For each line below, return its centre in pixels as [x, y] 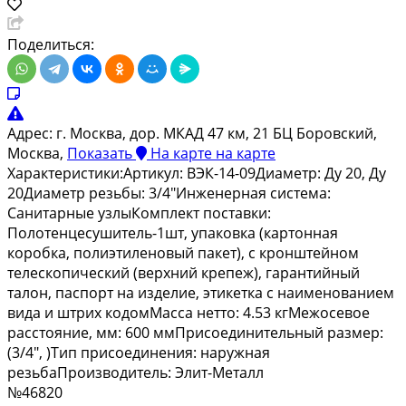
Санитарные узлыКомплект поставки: [139, 213]
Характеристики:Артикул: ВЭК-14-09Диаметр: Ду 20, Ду [197, 174]
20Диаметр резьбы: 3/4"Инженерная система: [169, 193]
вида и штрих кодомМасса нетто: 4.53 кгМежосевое [188, 313]
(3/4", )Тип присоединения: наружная [139, 353]
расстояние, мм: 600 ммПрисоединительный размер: [195, 333]
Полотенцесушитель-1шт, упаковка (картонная [173, 233]
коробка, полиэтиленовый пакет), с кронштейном [183, 253]
